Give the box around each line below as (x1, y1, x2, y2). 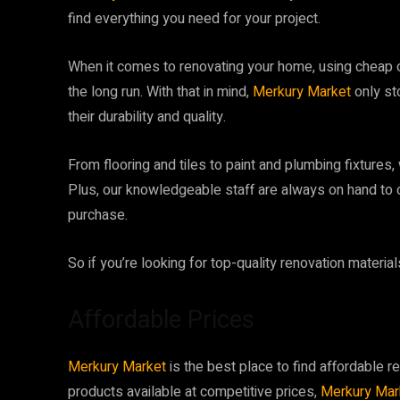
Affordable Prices (68, 304, 254, 334)
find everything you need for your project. (68, 7, 321, 29)
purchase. (68, 204, 128, 226)
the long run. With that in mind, (68, 80, 253, 103)
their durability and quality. (68, 105, 226, 128)
